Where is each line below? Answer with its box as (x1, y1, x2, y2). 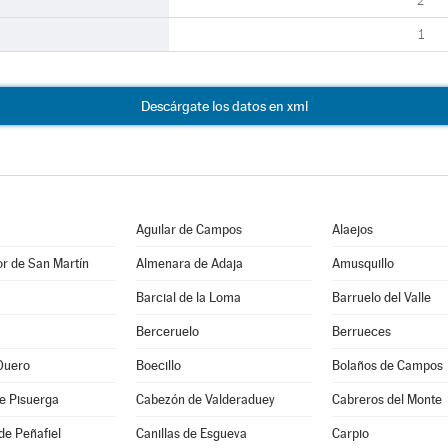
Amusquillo (331, 256, 394, 271)
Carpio (331, 426, 369, 441)
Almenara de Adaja (135, 256, 243, 271)
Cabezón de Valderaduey (135, 392, 275, 407)
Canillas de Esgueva (135, 426, 247, 441)
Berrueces (331, 324, 391, 339)
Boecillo (135, 358, 181, 373)
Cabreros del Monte (331, 392, 442, 407)
